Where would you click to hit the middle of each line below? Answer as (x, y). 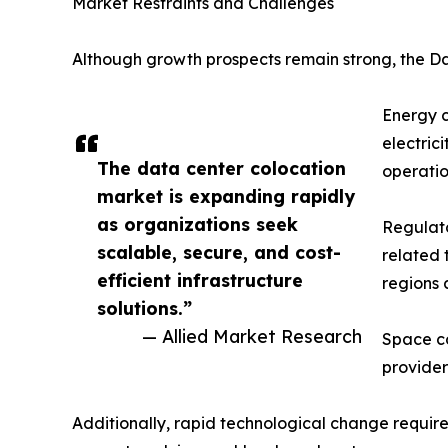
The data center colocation (221, 168)
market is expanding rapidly (226, 196)
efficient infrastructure (200, 280)
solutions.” (144, 308)
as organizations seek (197, 224)
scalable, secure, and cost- (219, 252)
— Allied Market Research (252, 336)
